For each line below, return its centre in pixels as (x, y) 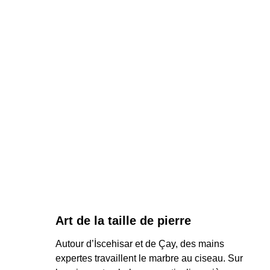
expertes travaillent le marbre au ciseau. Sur (150, 258)
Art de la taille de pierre (123, 221)
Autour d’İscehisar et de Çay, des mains (141, 244)
